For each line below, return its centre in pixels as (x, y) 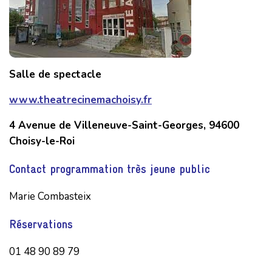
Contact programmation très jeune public (110, 168)
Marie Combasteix (50, 196)
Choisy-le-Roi (42, 141)
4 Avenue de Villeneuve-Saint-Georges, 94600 (124, 125)
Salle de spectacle (55, 74)
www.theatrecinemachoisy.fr (80, 100)
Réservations (41, 224)
